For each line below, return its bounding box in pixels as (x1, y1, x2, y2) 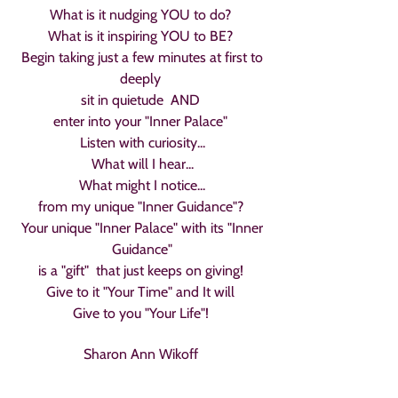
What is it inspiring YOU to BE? (48, 28, 236, 44)
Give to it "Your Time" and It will (46, 283, 238, 300)
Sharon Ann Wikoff (83, 346, 198, 362)
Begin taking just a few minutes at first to (21, 49, 263, 66)
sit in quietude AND (81, 92, 203, 108)
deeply (120, 70, 164, 87)
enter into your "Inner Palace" (53, 113, 231, 130)
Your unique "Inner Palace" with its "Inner (21, 219, 263, 236)
